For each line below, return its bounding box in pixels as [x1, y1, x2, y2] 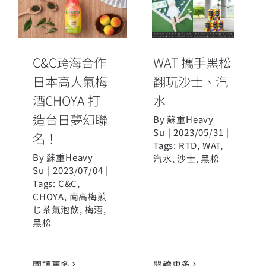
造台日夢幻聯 [33, 109, 107, 128]
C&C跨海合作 [33, 52, 106, 71]
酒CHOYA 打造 [31, 11, 114, 30]
